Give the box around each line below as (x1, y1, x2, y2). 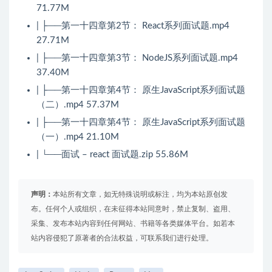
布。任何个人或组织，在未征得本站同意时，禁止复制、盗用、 (31, 205, 235, 213)
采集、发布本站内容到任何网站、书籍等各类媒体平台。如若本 (31, 220, 235, 228)
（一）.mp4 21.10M (36, 132, 119, 142)
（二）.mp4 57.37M (36, 100, 119, 110)
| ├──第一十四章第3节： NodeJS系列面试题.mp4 (36, 53, 238, 63)
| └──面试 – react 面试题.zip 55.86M (36, 150, 188, 160)
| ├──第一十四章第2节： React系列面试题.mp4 (36, 21, 229, 31)
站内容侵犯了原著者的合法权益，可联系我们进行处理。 (31, 234, 213, 242)
